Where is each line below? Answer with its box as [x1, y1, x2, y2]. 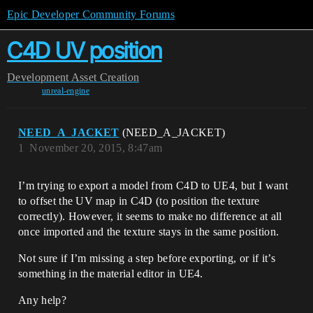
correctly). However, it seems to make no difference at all [18, 210, 282, 222]
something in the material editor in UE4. [18, 268, 203, 279]
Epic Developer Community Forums [7, 8, 175, 20]
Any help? [18, 294, 66, 306]
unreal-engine [41, 86, 90, 96]
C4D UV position [7, 37, 162, 64]
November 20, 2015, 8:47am [29, 142, 163, 154]
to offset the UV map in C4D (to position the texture [18, 195, 260, 207]
